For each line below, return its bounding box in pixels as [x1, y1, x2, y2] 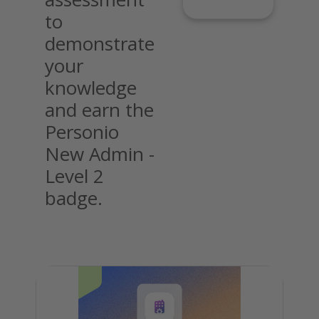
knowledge [45, 74, 137, 100]
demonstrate [45, 30, 155, 56]
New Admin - [45, 140, 155, 167]
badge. [45, 184, 103, 211]
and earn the [45, 96, 154, 122]
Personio [45, 118, 119, 145]
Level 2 [45, 162, 104, 189]
